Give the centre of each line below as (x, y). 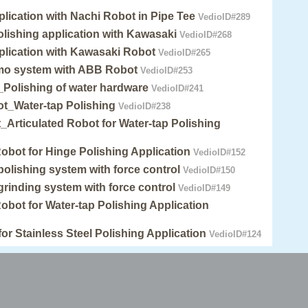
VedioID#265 (183, 53)
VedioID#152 (218, 153)
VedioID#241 (176, 89)
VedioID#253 (165, 71)
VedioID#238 (143, 107)
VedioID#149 (203, 188)
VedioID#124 (234, 234)
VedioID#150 (208, 170)
